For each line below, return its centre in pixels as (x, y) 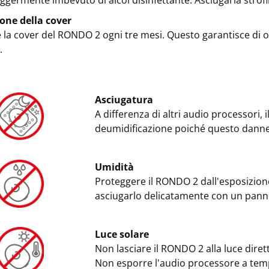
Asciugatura (124, 100)
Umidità (114, 167)
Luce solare (122, 234)
